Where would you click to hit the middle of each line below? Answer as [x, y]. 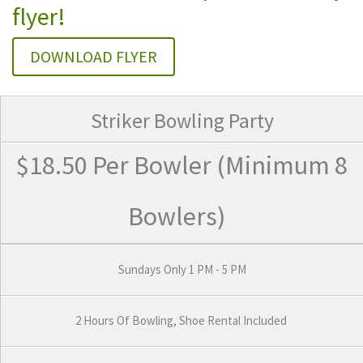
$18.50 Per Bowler [116, 165]
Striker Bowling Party [182, 120]
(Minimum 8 [282, 165]
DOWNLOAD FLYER [94, 56]
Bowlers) [176, 216]
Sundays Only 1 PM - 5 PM [182, 269]
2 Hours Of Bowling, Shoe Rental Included [182, 320]
